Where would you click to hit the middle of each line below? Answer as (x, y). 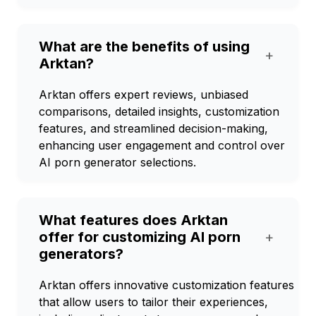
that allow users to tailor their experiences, (153, 302)
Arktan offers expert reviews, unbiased (144, 95)
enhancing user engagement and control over (162, 145)
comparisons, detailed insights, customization (159, 111)
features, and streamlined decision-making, (153, 128)
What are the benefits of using (144, 47)
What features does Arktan (133, 220)
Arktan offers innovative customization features (166, 285)
